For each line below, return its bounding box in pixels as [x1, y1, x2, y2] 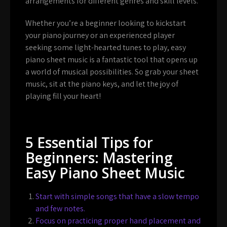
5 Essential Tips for [25, 132, 153, 152]
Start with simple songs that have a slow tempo [35, 191, 199, 202]
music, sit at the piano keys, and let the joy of [25, 78, 178, 89]
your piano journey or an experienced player [25, 29, 175, 41]
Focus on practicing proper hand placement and [35, 215, 201, 226]
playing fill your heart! [25, 90, 101, 101]
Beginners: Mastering [25, 147, 173, 167]
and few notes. [35, 203, 85, 214]
